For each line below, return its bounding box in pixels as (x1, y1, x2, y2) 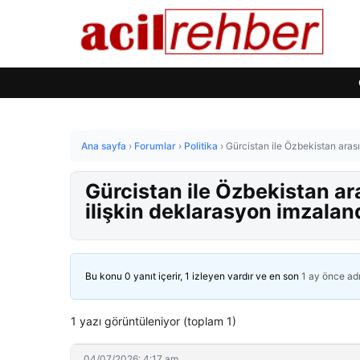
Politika (184, 140, 218, 152)
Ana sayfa (81, 140, 126, 152)
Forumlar (134, 140, 176, 152)
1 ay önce (301, 270, 345, 282)
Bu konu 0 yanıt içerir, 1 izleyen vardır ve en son (85, 270, 301, 282)
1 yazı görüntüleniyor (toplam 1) (71, 314, 236, 328)
